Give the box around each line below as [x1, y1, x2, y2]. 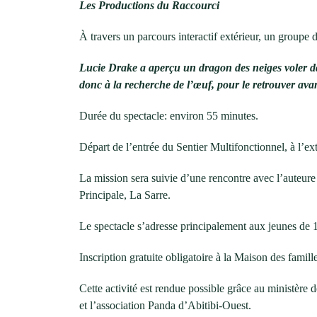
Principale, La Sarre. [79, 189, 171, 201]
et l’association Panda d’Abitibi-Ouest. [79, 299, 251, 311]
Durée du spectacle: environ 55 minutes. [79, 110, 258, 122]
